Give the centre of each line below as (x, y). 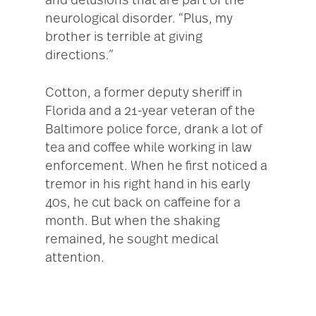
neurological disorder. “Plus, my (139, 19)
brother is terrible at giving (124, 38)
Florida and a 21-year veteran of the (150, 112)
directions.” (79, 56)
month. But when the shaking (133, 222)
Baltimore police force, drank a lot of (154, 130)
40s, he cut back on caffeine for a (143, 203)
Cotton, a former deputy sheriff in (144, 93)
